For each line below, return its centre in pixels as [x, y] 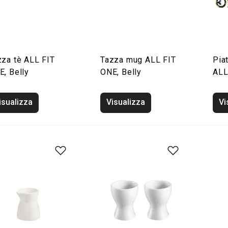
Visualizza [126, 102]
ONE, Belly [121, 72]
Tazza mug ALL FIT [138, 60]
